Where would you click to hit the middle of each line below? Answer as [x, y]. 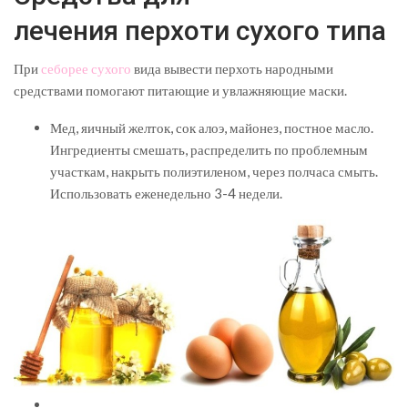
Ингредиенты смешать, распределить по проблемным [209, 149]
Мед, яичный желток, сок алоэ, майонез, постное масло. [212, 127]
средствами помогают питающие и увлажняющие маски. [180, 90]
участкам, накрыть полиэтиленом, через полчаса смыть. [214, 171]
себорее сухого [86, 68]
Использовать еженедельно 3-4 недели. [166, 193]
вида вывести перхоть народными [232, 68]
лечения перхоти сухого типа [200, 30]
